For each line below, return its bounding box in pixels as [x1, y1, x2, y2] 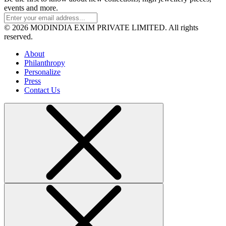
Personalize [24, 67, 61, 76]
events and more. [4, 3, 58, 12]
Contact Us [24, 85, 60, 94]
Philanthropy [24, 58, 65, 67]
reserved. [4, 32, 33, 41]
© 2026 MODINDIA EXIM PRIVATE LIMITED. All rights [4, 23, 198, 32]
